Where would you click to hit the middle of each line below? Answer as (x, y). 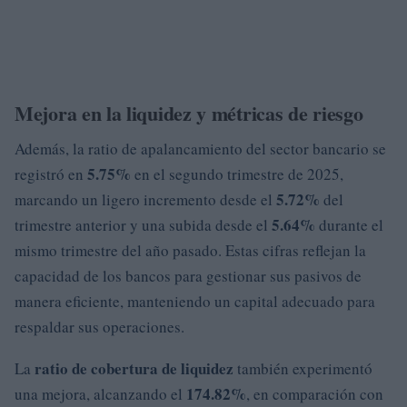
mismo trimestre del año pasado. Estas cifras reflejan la (190, 250)
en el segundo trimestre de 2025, (237, 174)
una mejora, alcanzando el (100, 393)
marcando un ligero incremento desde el (145, 199)
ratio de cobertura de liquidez (134, 368)
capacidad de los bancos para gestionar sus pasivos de (188, 275)
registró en (51, 174)
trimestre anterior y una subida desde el (143, 224)
